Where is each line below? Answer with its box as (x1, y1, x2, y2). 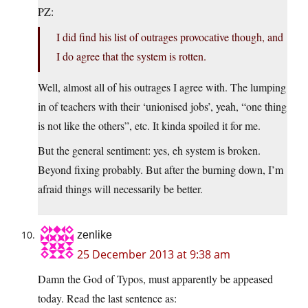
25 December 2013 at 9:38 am (77, 247, 230, 263)
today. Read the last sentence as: (38, 291, 177, 306)
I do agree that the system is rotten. (56, 49, 206, 64)
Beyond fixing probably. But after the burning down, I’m (38, 162, 283, 177)
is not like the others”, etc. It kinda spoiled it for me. (38, 118, 261, 133)
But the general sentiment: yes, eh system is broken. (38, 143, 261, 158)
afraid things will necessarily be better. (38, 181, 203, 197)
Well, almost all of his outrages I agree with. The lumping (38, 80, 286, 95)
